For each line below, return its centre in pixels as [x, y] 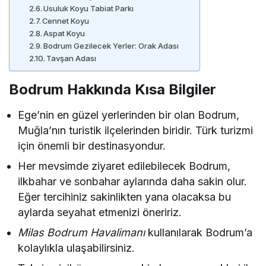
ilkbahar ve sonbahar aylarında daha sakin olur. [133, 181]
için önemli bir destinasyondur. [92, 145]
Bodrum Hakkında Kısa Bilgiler [113, 89]
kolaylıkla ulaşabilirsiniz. [77, 248]
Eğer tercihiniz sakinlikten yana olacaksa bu [125, 197]
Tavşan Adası [72, 58]
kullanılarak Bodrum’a [199, 232]
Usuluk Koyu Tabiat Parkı [89, 8]
